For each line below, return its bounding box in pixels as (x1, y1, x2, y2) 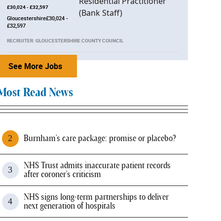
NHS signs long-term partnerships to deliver (23, 192, 169, 202)
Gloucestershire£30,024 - (6, 14, 68, 22)
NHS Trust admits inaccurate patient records (23, 161, 171, 170)
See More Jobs (8, 61, 62, 72)
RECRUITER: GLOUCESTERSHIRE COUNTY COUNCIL (6, 37, 123, 44)
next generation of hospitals (23, 201, 115, 211)
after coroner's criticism (23, 170, 101, 179)
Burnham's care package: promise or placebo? (23, 134, 176, 143)
